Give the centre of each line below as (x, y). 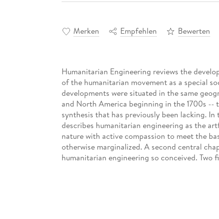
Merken (86, 31)
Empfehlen (138, 31)
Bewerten (194, 31)
